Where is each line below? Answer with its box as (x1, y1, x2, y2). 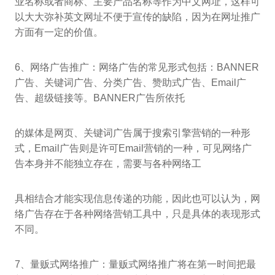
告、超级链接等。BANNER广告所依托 (15, 92, 185, 103)
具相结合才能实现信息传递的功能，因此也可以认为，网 (15, 193, 260, 204)
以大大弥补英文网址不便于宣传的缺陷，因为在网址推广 (15, 11, 260, 22)
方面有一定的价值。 (15, 26, 103, 37)
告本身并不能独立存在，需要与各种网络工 (15, 158, 201, 169)
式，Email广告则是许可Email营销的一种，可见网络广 (15, 142, 252, 153)
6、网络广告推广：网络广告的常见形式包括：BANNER (15, 61, 259, 72)
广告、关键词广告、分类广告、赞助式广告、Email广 (15, 77, 246, 88)
